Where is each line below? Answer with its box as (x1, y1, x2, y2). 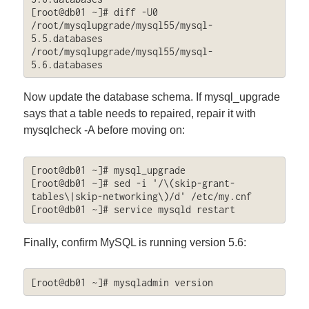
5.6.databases (30, 58, 103, 70)
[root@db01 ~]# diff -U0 (30, 6, 158, 18)
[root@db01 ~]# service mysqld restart (30, 203, 235, 216)
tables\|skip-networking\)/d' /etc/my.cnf (30, 190, 252, 203)
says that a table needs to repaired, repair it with (23, 108, 257, 120)
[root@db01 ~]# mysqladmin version (30, 276, 213, 288)
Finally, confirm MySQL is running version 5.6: (23, 236, 247, 248)
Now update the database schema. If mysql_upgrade (23, 91, 281, 103)
